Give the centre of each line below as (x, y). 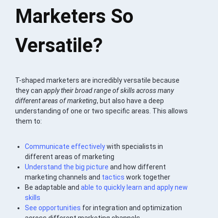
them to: (29, 121)
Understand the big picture (67, 167)
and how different (137, 167)
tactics (113, 177)
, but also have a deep (131, 100)
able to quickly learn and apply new (135, 187)
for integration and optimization (132, 208)
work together (148, 177)
